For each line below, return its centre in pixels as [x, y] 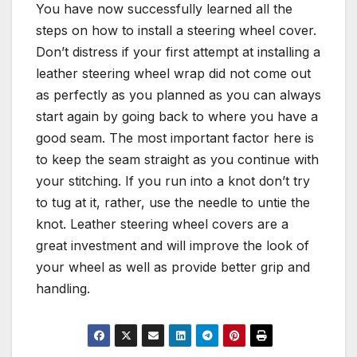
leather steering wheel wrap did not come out [173, 73]
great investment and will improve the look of [173, 245]
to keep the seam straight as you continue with [177, 159]
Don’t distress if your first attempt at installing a [178, 51]
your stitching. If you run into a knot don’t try [173, 180]
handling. [63, 288]
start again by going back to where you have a [177, 116]
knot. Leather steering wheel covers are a [162, 224]
